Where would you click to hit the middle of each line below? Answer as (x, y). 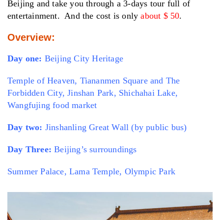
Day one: (25, 58)
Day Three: (29, 149)
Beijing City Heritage (84, 58)
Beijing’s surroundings (94, 149)
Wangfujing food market (52, 105)
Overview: (31, 37)
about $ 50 (160, 16)
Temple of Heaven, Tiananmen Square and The (94, 81)
